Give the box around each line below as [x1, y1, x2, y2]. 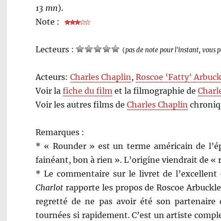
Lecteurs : [36, 44, 76, 54]
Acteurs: [36, 72, 71, 82]
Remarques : [36, 127, 85, 137]
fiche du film [63, 85, 113, 96]
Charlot [36, 182, 64, 192]
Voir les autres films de [36, 99, 127, 110]
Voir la [36, 85, 63, 96]
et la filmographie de [112, 85, 198, 96]
